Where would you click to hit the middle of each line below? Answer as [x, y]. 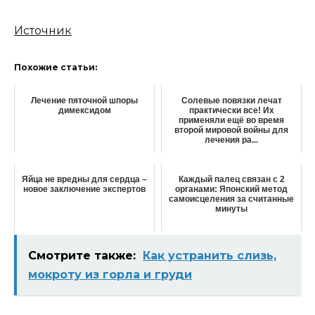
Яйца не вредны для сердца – [84, 180]
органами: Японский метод [231, 189]
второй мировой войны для [231, 130]
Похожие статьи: [56, 67]
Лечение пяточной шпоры [84, 101]
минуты [231, 209]
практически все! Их [231, 111]
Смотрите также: [82, 256]
